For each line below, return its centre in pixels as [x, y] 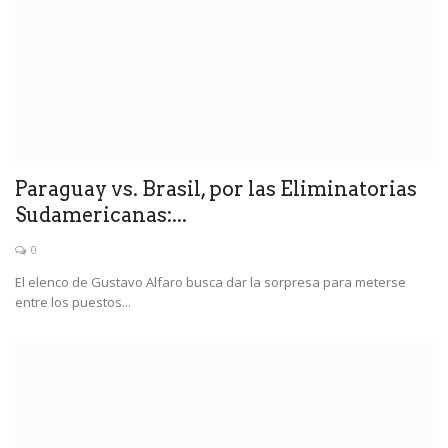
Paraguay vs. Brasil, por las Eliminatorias [216, 189]
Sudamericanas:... [101, 215]
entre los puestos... [73, 302]
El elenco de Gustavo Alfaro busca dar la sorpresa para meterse [210, 282]
